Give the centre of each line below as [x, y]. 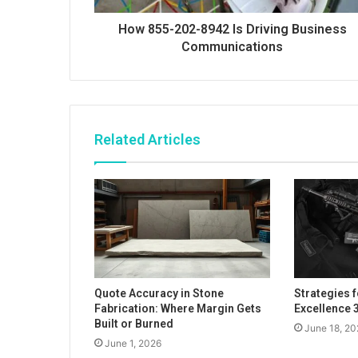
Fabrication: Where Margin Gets [178, 309]
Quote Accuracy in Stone [159, 294]
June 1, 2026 [133, 344]
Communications [232, 47]
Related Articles [147, 140]
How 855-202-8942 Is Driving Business [232, 30]
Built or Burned [134, 324]
